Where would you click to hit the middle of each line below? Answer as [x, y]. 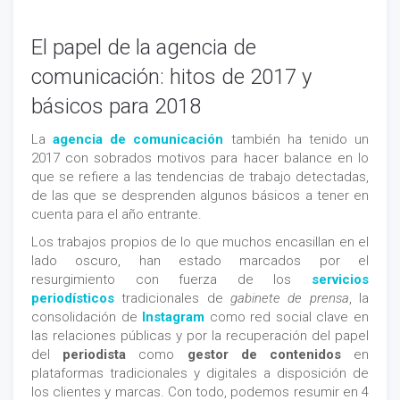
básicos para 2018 [116, 107]
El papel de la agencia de [144, 48]
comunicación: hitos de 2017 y [171, 77]
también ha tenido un [300, 140]
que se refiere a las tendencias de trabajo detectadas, [200, 177]
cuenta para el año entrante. [117, 215]
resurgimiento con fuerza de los [171, 280]
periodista [101, 355]
